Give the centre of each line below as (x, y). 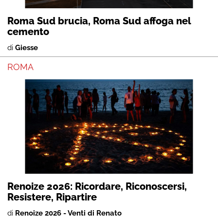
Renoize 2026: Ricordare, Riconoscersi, (97, 186)
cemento (28, 31)
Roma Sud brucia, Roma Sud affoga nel (99, 21)
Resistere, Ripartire (52, 197)
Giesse (27, 47)
